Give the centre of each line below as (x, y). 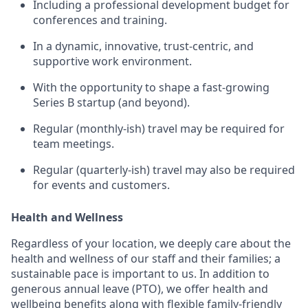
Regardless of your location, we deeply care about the (151, 243)
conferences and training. (100, 20)
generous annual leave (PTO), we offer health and (140, 288)
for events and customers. (101, 185)
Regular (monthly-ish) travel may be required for (159, 128)
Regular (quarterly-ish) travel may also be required (164, 169)
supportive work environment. (112, 61)
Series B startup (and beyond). (111, 102)
